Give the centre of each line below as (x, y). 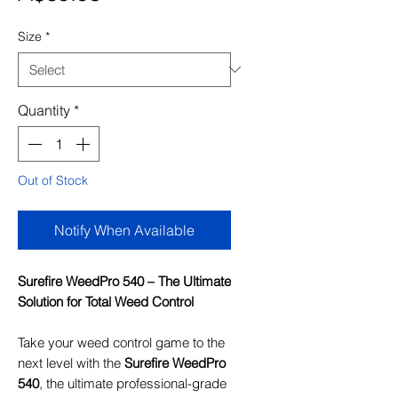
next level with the (71, 362)
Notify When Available (124, 230)
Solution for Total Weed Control (106, 301)
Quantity (44, 110)
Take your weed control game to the (121, 342)
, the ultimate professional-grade (133, 383)
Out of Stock (53, 180)
